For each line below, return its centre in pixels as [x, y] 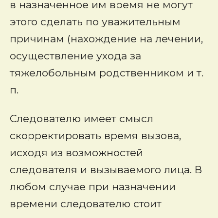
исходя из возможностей [76, 153]
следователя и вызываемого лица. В [106, 170]
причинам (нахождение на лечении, [106, 39]
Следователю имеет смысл [82, 118]
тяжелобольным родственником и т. [107, 73]
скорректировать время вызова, [95, 136]
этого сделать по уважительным [95, 22]
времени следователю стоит [86, 204]
